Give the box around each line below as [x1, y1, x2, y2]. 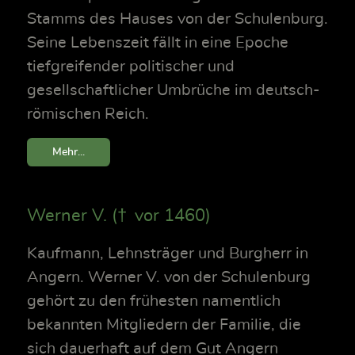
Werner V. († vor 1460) [27, 207, 211, 225]
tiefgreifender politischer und [27, 59, 235, 75]
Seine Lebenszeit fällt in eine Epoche [27, 35, 288, 52]
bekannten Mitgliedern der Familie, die [27, 317, 301, 334]
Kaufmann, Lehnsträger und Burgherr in [27, 246, 308, 262]
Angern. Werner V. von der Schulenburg [27, 269, 311, 286]
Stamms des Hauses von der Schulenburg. [27, 11, 328, 28]
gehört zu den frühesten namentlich [27, 293, 281, 310]
